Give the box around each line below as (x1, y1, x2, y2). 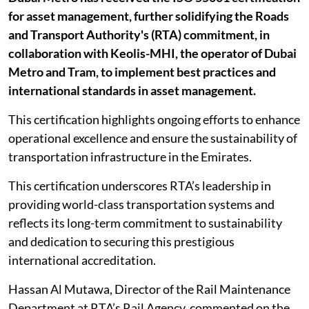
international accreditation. (8, 252, 156, 268)
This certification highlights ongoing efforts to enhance (8, 112, 300, 127)
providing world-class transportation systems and (8, 197, 275, 212)
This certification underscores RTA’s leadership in (8, 178, 271, 193)
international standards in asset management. (8, 83, 256, 98)
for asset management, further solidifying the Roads (8, 8, 289, 23)
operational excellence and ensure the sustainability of (8, 130, 297, 146)
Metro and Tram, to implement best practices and (8, 64, 276, 79)
